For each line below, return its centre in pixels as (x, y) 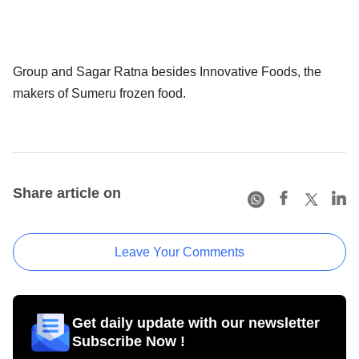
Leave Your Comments (179, 252)
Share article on (67, 193)
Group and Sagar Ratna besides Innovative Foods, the (167, 71)
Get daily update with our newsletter (196, 323)
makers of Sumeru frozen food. (99, 93)
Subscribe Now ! (129, 341)
